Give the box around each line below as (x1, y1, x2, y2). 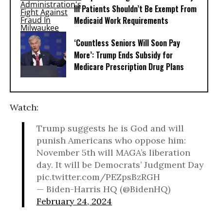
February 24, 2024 (36, 196, 112, 207)
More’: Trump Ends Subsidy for (74, 49, 173, 61)
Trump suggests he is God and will (36, 123, 184, 134)
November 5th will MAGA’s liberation (36, 147, 190, 158)
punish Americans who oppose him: (36, 135, 186, 146)
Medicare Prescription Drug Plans (74, 61, 184, 73)
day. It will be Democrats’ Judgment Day (36, 159, 204, 170)
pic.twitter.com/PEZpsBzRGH (36, 171, 160, 182)
